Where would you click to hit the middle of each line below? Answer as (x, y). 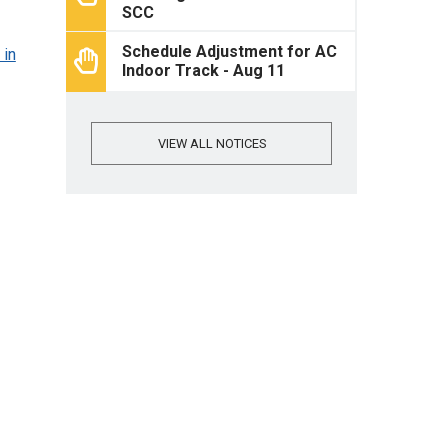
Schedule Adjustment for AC (230, 52)
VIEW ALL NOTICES (211, 143)
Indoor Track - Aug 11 (204, 71)
